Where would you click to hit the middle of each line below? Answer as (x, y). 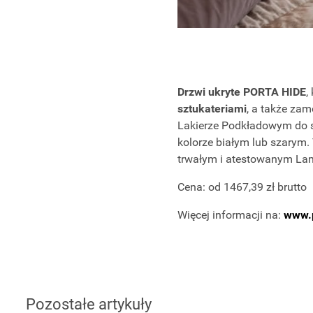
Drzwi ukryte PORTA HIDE (241, 92)
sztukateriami (212, 108)
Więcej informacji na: (230, 214)
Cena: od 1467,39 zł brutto (242, 187)
